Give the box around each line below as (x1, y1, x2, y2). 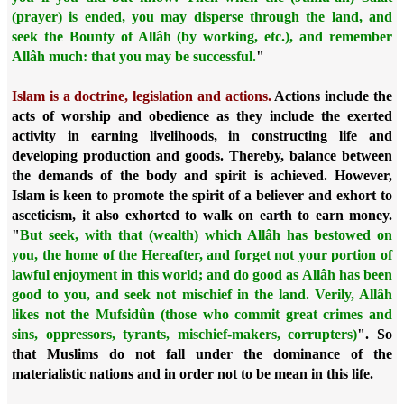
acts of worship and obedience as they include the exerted (12, 108, 392, 124)
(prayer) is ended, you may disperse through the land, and (12, 9, 392, 24)
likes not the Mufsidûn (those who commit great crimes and (12, 307, 392, 322)
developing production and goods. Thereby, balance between (12, 148, 392, 163)
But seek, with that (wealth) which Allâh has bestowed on (20, 227, 392, 243)
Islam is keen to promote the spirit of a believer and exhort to (12, 188, 392, 203)
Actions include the (271, 88, 393, 104)
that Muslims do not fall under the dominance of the (12, 346, 392, 362)
